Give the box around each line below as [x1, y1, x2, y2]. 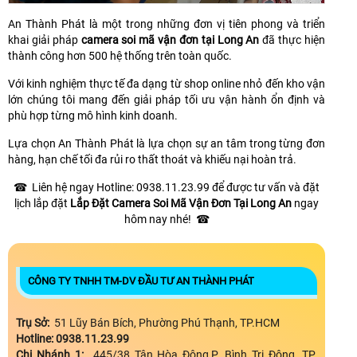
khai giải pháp [8, 33, 78, 46]
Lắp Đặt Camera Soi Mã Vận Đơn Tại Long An [68, 196, 294, 210]
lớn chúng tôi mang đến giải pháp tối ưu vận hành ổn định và [8, 92, 325, 106]
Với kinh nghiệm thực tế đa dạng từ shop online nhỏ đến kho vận [8, 76, 325, 90]
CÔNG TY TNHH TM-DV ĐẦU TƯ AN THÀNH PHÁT [28, 274, 257, 287]
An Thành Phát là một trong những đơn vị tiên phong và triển [8, 17, 325, 30]
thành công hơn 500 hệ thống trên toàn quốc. [8, 49, 232, 62]
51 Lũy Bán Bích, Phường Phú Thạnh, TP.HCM [52, 316, 282, 329]
